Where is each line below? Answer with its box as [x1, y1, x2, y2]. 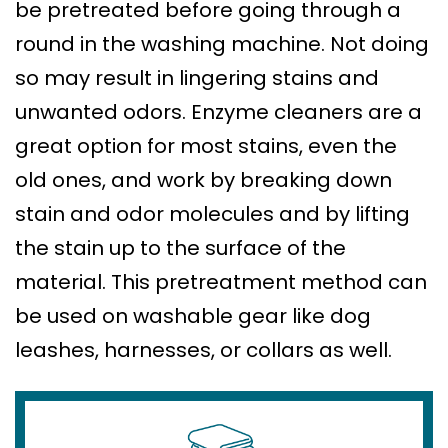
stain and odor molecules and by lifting [15, 200, 410, 229]
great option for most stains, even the [15, 132, 397, 161]
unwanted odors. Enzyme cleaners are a [15, 98, 422, 127]
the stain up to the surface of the [15, 234, 346, 263]
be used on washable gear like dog [15, 302, 371, 331]
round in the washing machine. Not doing [15, 30, 429, 59]
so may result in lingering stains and [15, 64, 379, 93]
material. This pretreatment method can [15, 268, 427, 297]
